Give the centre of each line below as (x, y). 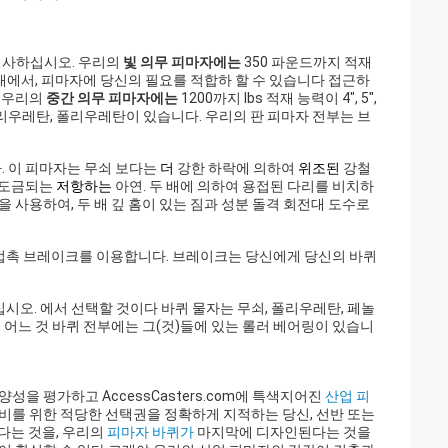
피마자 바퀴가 (150, 432)
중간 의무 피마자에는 (112, 98)
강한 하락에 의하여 (236, 168)
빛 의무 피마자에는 (182, 62)
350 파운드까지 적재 (306, 62)
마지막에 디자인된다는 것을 (282, 432)
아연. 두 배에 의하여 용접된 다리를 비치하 (243, 186)
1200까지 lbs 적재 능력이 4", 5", (277, 98)
